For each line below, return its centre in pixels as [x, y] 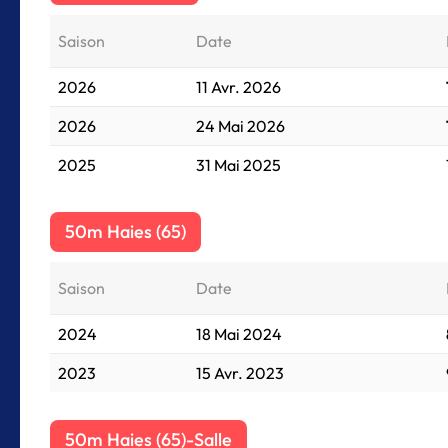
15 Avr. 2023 [240, 373]
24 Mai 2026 [240, 126]
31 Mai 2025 [238, 165]
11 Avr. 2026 [238, 87]
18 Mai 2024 [239, 334]
